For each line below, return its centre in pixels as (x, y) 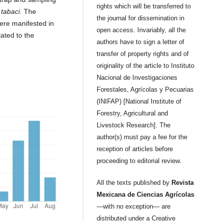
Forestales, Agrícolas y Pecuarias (145, 89)
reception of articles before (135, 149)
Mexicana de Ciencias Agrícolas (146, 194)
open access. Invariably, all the (141, 30)
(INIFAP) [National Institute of (139, 101)
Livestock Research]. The (134, 125)
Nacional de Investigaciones (137, 77)
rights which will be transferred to (144, 6)
